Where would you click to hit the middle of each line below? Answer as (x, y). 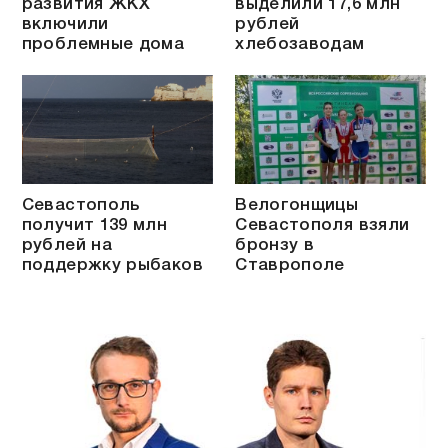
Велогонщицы (297, 205)
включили (65, 25)
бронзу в (275, 245)
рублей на (66, 245)
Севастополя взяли (322, 225)
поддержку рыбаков (112, 265)
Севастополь (80, 205)
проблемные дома (103, 45)
